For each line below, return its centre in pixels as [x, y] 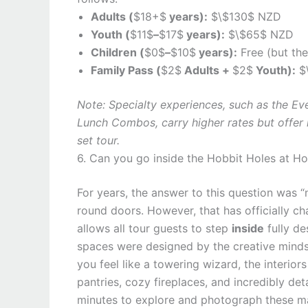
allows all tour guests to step [154, 228]
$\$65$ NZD [259, 34]
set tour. [98, 140]
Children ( [118, 52]
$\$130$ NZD [244, 16]
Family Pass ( [126, 70]
